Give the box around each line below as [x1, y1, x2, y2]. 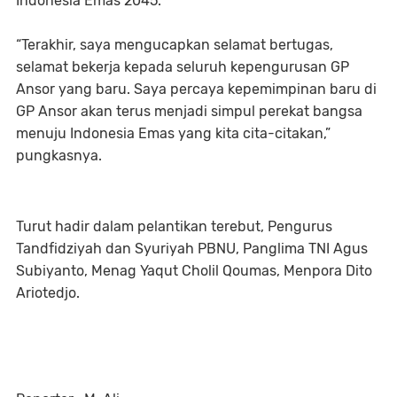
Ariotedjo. [16, 284, 80, 301]
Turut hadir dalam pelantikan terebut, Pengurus [16, 217, 332, 235]
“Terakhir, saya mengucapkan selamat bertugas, [16, 35, 333, 53]
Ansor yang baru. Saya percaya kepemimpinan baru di [16, 80, 377, 97]
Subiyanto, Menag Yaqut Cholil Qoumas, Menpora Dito [16, 261, 372, 279]
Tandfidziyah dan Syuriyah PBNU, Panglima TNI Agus [16, 239, 368, 257]
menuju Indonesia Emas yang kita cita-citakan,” [16, 124, 331, 142]
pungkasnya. [16, 146, 102, 164]
